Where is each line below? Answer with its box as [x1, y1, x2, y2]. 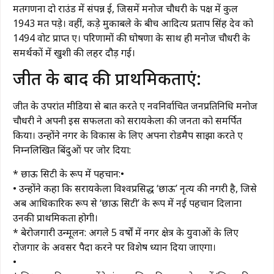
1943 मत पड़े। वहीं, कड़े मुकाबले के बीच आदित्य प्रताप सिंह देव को [13, 16, 253, 30]
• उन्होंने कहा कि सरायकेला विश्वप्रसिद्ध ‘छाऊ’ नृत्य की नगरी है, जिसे [13, 181, 257, 195]
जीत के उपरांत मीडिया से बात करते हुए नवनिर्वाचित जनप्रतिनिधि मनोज [13, 99, 257, 113]
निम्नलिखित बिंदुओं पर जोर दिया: [13, 143, 131, 157]
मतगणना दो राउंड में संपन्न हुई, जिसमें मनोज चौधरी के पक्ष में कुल [13, 1, 238, 15]
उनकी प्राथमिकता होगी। [13, 210, 98, 224]
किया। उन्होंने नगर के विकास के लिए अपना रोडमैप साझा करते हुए [13, 128, 243, 143]
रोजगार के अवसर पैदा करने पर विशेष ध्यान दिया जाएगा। [13, 240, 216, 254]
